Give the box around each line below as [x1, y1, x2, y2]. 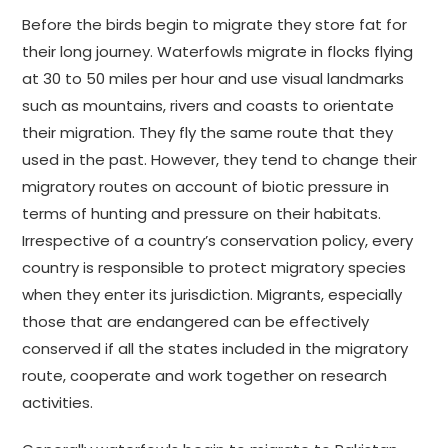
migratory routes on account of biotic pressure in [22, 176, 390, 198]
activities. [22, 392, 94, 414]
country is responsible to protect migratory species [22, 257, 407, 279]
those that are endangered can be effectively [22, 311, 370, 333]
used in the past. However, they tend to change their [22, 149, 418, 171]
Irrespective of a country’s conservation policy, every [22, 230, 414, 252]
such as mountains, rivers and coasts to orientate [22, 95, 395, 117]
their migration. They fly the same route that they [22, 122, 394, 144]
